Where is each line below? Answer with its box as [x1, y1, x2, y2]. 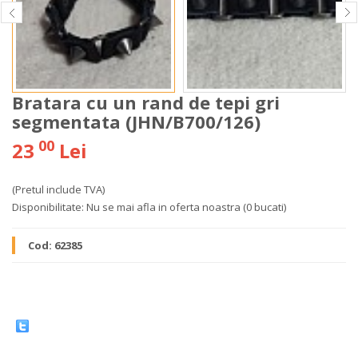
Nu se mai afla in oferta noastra [86, 200, 241, 214]
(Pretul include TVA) [12, 182, 105, 197]
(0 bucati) [243, 200, 286, 214]
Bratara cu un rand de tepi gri [12, 90, 280, 114]
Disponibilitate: [12, 200, 84, 214]
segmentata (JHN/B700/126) [12, 109, 261, 133]
